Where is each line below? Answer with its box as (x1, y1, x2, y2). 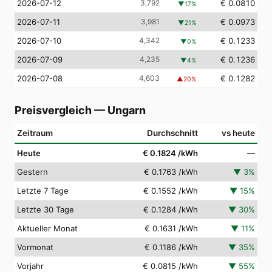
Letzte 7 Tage (17, 185, 69, 195)
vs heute (222, 127, 255, 138)
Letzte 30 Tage (17, 204, 74, 214)
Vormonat (17, 242, 53, 252)
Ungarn (107, 103, 146, 117)
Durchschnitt (147, 127, 198, 138)
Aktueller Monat (17, 223, 78, 233)
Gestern (17, 166, 48, 177)
